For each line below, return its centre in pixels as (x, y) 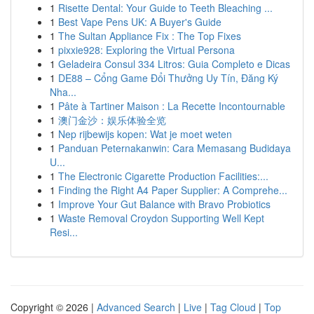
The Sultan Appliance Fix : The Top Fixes (150, 36)
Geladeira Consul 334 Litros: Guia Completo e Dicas (174, 64)
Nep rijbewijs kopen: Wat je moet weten (145, 134)
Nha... (63, 92)
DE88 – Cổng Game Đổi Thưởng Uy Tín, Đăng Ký (168, 78)
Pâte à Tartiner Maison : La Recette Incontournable (172, 106)
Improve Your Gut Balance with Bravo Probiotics (164, 204)
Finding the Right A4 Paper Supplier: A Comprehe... (173, 190)
